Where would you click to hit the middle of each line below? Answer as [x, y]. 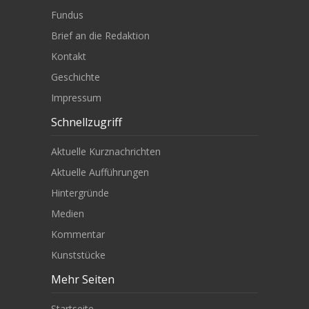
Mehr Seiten [83, 280]
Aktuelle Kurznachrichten [106, 152]
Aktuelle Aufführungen [100, 172]
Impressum [76, 98]
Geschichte [76, 77]
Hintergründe [80, 193]
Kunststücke [78, 255]
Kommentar [78, 235]
